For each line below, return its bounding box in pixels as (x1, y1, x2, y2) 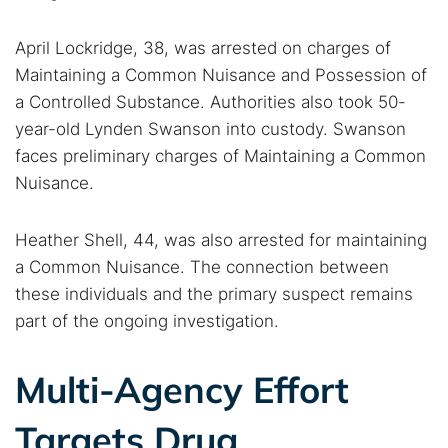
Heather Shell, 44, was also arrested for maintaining (15, 230, 427, 250)
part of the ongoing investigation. (15, 311, 279, 331)
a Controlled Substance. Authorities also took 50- (15, 92, 406, 112)
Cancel (281, 42, 324, 61)
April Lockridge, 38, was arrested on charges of (15, 38, 391, 58)
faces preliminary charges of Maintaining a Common (15, 146, 426, 166)
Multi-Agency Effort (15, 367, 349, 412)
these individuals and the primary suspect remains (15, 284, 413, 304)
